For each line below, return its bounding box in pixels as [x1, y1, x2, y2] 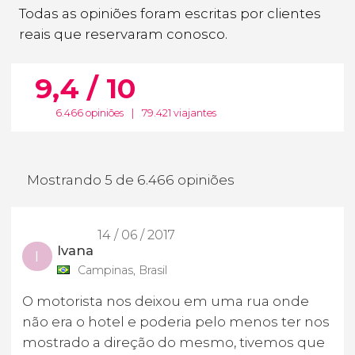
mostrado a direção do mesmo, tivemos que [22, 334, 325, 350]
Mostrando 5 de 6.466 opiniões [27, 172, 235, 189]
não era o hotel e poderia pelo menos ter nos [22, 313, 330, 330]
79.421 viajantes [142, 107, 217, 120]
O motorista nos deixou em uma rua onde [22, 292, 309, 309]
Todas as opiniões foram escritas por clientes [19, 5, 321, 21]
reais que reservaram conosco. [19, 25, 227, 42]
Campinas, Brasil [77, 262, 167, 277]
